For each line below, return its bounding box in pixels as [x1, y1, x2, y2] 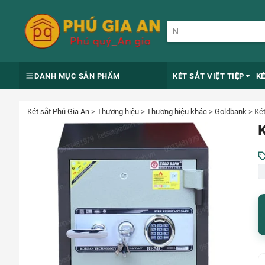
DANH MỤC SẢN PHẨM [34, 71, 120, 80]
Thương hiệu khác [147, 107, 207, 116]
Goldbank [215, 107, 247, 116]
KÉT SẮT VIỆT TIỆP [173, 71, 244, 80]
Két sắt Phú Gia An [27, 107, 89, 116]
